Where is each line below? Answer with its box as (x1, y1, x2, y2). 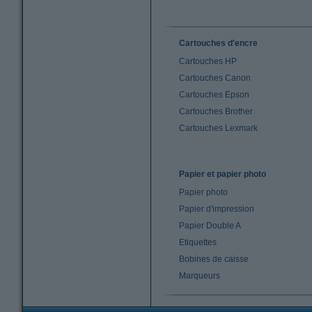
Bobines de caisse (179, 254, 249, 264)
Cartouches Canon (179, 73, 251, 83)
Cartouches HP (179, 56, 237, 66)
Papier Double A (179, 221, 241, 231)
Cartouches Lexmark (179, 123, 258, 133)
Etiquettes (179, 237, 217, 247)
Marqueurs (179, 271, 220, 281)
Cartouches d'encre (179, 38, 258, 48)
